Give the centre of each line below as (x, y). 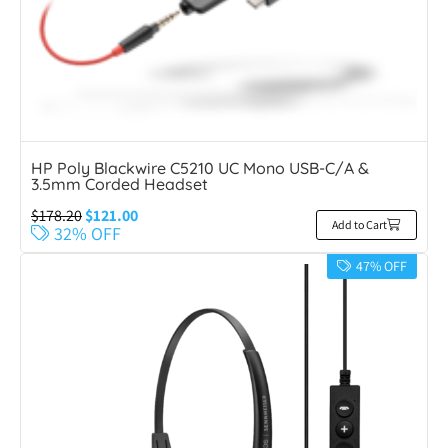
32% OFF (87, 234)
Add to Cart (359, 225)
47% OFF (381, 266)
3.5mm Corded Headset (119, 184)
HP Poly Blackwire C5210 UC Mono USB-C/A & (200, 168)
